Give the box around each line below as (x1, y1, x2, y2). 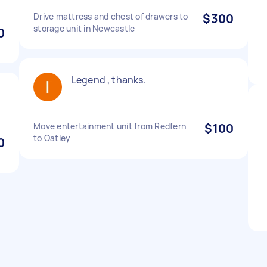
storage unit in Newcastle (33, 23, 135, 34)
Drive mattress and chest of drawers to (33, 11, 188, 22)
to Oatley (33, 132, 71, 144)
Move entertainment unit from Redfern (33, 120, 186, 132)
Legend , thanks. (72, 73, 146, 86)
